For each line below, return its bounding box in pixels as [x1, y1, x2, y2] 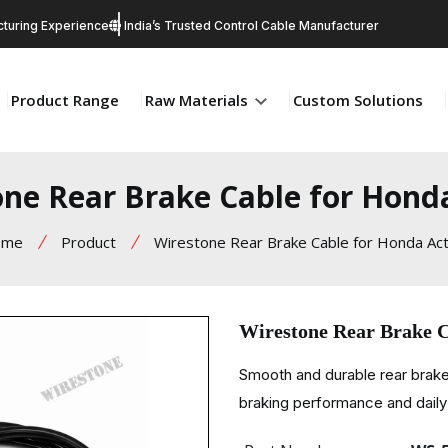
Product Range [11, 89, 119, 110]
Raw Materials [145, 89, 252, 110]
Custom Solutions [293, 89, 423, 110]
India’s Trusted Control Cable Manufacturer [121, 18, 379, 33]
